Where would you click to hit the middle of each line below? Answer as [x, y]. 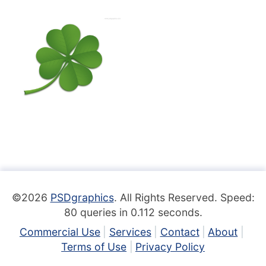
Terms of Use [94, 246]
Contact [180, 232]
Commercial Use [60, 232]
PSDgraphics [82, 197]
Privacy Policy [170, 246]
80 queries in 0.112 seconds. [133, 212]
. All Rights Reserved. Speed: [184, 197]
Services [130, 232]
